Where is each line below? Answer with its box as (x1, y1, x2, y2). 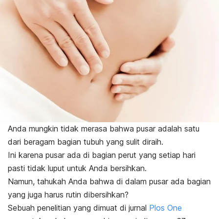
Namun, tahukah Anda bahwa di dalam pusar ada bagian (8, 176, 211, 187)
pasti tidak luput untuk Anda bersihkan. (8, 163, 147, 174)
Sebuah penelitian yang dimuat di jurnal (8, 203, 149, 213)
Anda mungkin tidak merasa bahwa (8, 124, 136, 134)
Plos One (149, 203, 182, 213)
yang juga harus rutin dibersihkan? (8, 190, 129, 200)
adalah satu (155, 124, 199, 134)
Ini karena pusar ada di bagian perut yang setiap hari (8, 150, 196, 160)
